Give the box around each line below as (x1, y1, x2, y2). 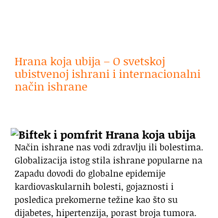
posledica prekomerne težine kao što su (15, 193, 178, 206)
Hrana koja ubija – (15, 53, 113, 69)
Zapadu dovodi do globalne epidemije (15, 166, 165, 180)
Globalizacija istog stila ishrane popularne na (15, 153, 202, 166)
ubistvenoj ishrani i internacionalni (15, 66, 200, 82)
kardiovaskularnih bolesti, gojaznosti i (15, 180, 174, 193)
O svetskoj (113, 53, 165, 69)
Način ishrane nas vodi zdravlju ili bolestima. (15, 140, 203, 153)
